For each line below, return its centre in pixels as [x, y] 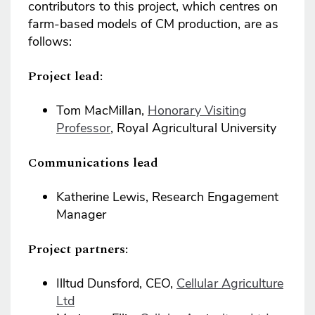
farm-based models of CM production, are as [153, 24]
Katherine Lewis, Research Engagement [167, 197]
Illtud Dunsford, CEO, [116, 283]
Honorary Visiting [197, 111]
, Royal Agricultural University [193, 128]
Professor [83, 128]
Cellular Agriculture [230, 283]
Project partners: [80, 249]
